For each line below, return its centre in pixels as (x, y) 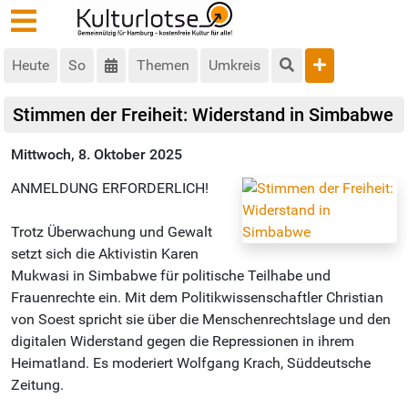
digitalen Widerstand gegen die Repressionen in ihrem (183, 342)
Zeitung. (37, 385)
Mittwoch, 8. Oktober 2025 (97, 155)
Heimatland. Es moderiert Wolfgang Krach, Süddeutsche (191, 363)
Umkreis (235, 66)
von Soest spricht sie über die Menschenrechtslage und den (201, 320)
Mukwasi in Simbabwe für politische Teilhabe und (171, 276)
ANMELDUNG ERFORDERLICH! (110, 189)
